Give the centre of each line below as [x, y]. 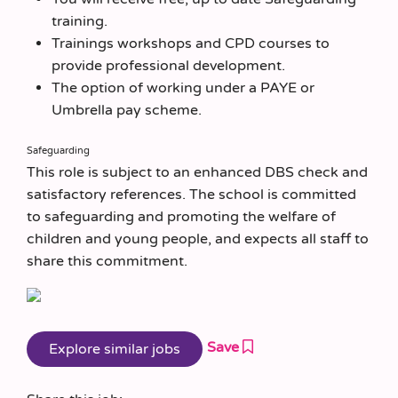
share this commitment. [107, 261]
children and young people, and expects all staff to [198, 239]
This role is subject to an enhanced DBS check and [197, 172]
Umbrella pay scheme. [126, 110]
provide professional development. [168, 65]
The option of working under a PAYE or [183, 88]
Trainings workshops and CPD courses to [190, 43]
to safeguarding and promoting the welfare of [181, 217]
